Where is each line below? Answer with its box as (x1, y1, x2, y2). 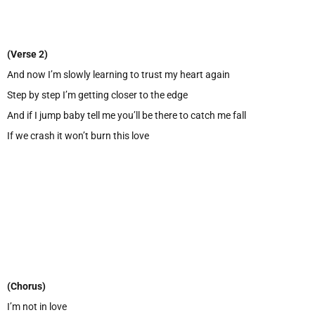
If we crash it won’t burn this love (7, 129, 149, 141)
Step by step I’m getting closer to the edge (7, 89, 188, 101)
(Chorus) (7, 280, 46, 292)
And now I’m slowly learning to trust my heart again (7, 68, 230, 80)
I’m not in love (7, 300, 67, 312)
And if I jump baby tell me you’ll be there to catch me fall (7, 109, 246, 121)
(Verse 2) (7, 48, 48, 60)
